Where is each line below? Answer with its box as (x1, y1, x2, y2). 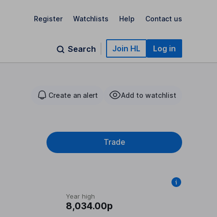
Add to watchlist (121, 91, 176, 99)
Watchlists (73, 14, 108, 23)
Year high (66, 192, 95, 200)
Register (34, 14, 62, 23)
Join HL (112, 44, 140, 53)
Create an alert (48, 91, 98, 99)
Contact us (145, 14, 182, 23)
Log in (153, 44, 176, 53)
